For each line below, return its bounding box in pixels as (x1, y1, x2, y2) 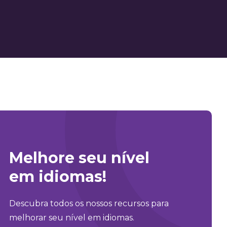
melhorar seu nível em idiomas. (9, 213, 134, 222)
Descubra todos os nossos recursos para (9, 199, 169, 208)
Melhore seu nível (9, 148, 149, 167)
